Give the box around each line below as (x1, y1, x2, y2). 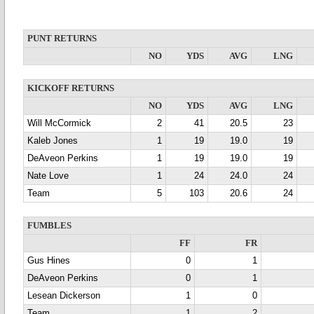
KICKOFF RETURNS (27, 83, 114, 93)
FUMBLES (27, 221, 71, 231)
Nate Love (27, 171, 69, 181)
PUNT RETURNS (27, 34, 97, 43)
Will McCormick (27, 118, 91, 128)
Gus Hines (27, 256, 70, 266)
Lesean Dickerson (27, 291, 100, 301)
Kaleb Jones (27, 136, 78, 146)
